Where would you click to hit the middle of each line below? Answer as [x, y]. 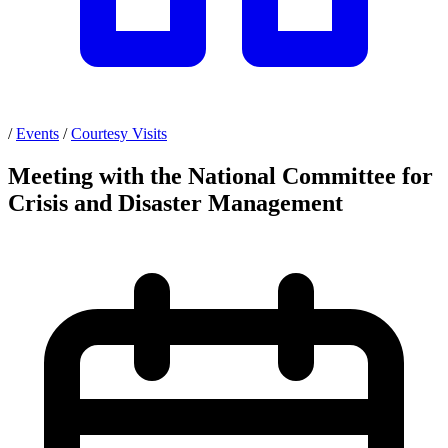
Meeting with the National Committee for [220, 175]
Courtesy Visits [119, 133]
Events [37, 133]
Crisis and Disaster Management [175, 202]
